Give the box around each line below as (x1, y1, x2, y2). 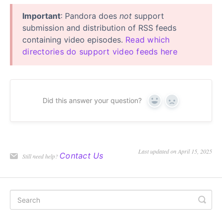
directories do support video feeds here (22, 47, 177, 57)
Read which (125, 35, 170, 45)
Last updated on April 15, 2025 (138, 147, 212, 156)
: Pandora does (60, 11, 119, 21)
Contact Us (59, 151, 104, 161)
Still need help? (22, 152, 59, 161)
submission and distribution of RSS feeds (22, 23, 176, 33)
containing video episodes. (22, 35, 125, 45)
